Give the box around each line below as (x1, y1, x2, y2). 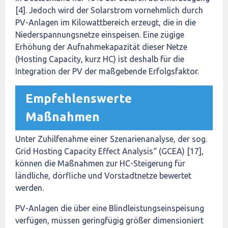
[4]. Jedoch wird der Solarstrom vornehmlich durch (15, 6, 203, 15)
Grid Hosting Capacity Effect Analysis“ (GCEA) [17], (15, 147, 204, 156)
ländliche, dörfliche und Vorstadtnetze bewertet (15, 171, 191, 180)
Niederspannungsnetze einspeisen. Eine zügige (15, 30, 184, 39)
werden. (15, 183, 44, 192)
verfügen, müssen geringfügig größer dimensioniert (15, 216, 204, 225)
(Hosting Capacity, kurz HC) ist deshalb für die (15, 54, 184, 64)
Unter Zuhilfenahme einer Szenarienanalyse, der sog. (15, 134, 207, 144)
